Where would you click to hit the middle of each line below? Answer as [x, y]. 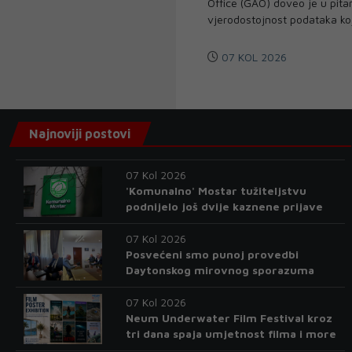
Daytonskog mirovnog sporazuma [220, 270]
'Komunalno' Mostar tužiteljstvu [216, 191]
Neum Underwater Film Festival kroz [229, 318]
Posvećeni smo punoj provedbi [212, 255]
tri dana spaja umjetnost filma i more [231, 334]
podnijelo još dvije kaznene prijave [224, 207]
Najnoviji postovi [80, 134]
